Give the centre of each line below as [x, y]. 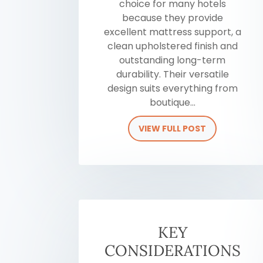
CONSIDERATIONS [172, 251]
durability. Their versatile [172, 75]
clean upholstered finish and [172, 46]
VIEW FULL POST [173, 129]
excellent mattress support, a [172, 32]
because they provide [172, 18]
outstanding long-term [173, 60]
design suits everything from [172, 89]
